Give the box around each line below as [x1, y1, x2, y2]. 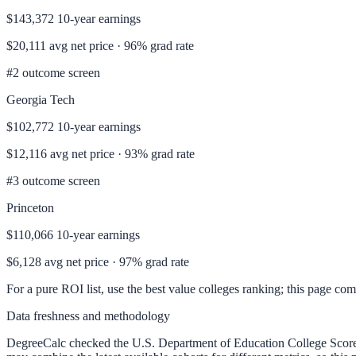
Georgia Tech [6, 92, 75, 106]
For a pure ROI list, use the [6, 281, 145, 296]
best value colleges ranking [145, 281, 281, 296]
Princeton [6, 200, 54, 215]
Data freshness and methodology [6, 308, 170, 323]
